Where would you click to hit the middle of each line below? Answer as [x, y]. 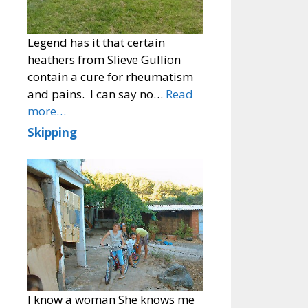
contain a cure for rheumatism [110, 77]
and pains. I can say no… [97, 94]
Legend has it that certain [96, 43]
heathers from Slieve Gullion [104, 60]
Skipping [52, 133]
